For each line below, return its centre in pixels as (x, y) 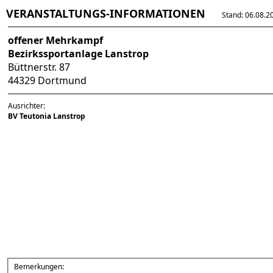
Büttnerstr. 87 (39, 67)
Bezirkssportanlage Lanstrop (78, 54)
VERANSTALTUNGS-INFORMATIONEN (106, 13)
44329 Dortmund (48, 80)
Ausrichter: (27, 106)
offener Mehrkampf (55, 40)
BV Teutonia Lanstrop (47, 116)
